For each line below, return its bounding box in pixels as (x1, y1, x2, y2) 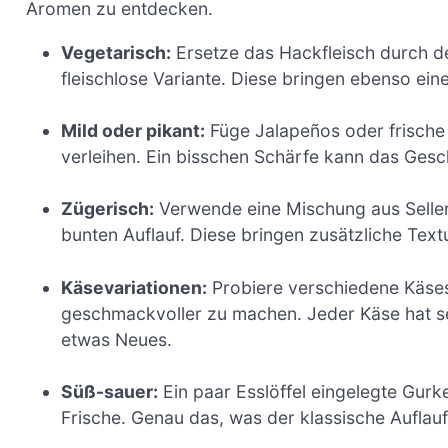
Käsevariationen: (61, 276, 208, 298)
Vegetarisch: (61, 41, 172, 63)
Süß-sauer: (61, 381, 159, 403)
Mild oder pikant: (61, 120, 206, 141)
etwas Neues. (61, 328, 173, 350)
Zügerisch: (61, 198, 155, 220)
